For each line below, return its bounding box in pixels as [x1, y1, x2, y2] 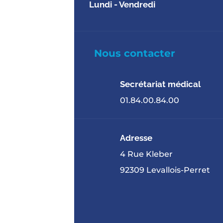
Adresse [119, 132, 152, 143]
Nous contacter [94, 47, 176, 59]
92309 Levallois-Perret [119, 165, 210, 175]
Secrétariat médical [119, 79, 201, 89]
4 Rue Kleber [119, 149, 173, 159]
